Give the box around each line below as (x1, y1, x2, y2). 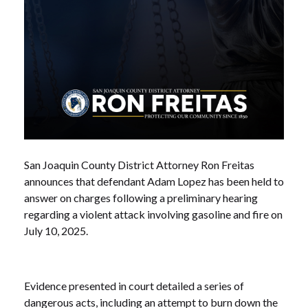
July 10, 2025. (24, 224, 88, 238)
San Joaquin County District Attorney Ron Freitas (24, 158, 254, 172)
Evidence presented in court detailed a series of (24, 279, 244, 293)
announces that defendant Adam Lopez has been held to (24, 175, 284, 188)
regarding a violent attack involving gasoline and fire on (24, 208, 283, 221)
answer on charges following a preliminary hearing (24, 191, 258, 205)
